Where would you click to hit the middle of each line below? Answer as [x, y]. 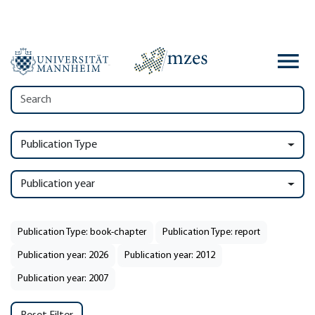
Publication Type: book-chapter [82, 232]
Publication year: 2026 [63, 256]
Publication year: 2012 [170, 256]
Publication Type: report [211, 232]
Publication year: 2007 [63, 279]
